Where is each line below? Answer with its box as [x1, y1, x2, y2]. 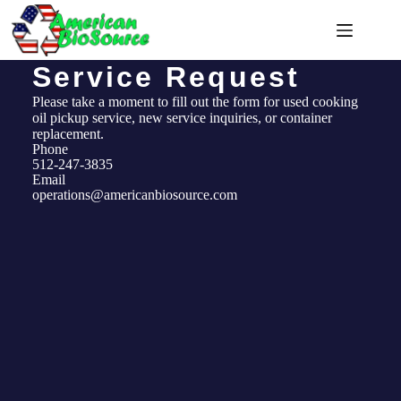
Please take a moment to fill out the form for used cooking [31, 94, 358, 109]
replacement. [31, 126, 107, 141]
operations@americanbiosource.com [31, 187, 237, 202]
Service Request [31, 61, 301, 93]
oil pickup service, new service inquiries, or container [31, 110, 332, 125]
